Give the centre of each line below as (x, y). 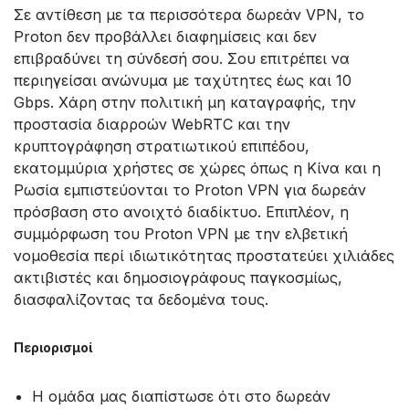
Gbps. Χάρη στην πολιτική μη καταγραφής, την (185, 102)
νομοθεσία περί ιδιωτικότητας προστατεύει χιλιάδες (204, 255)
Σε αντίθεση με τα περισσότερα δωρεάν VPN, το (189, 14)
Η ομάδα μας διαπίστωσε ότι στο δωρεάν (181, 396)
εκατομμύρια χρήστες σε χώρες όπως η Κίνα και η (197, 168)
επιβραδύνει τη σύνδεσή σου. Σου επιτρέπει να (182, 58)
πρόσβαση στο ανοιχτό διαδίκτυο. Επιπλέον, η (181, 211)
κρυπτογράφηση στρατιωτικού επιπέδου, (162, 146)
